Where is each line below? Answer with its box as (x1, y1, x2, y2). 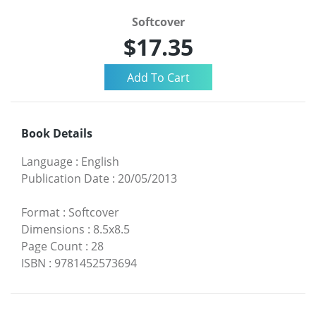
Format (21, 205, 60, 221)
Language (21, 154, 73, 170)
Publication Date (21, 171, 109, 187)
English (81, 154, 119, 170)
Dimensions (21, 221, 85, 238)
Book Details (21, 126, 92, 142)
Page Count (21, 238, 83, 255)
